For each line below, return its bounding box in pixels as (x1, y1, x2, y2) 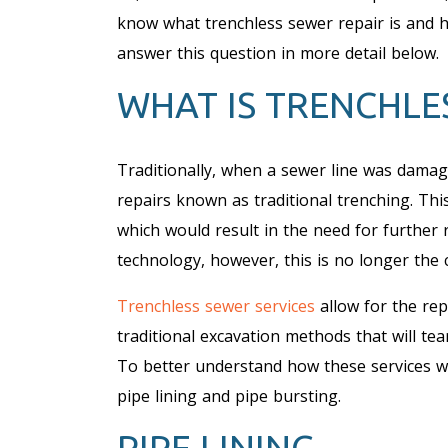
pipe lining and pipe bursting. (117, 384, 341, 407)
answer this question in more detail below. (117, 41, 439, 64)
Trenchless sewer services (117, 294, 315, 317)
